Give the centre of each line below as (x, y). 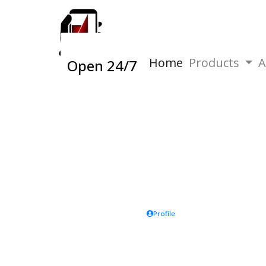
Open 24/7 (102, 66)
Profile (164, 213)
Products (216, 63)
